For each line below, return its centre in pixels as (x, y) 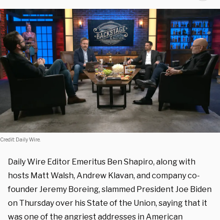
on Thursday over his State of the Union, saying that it (108, 203)
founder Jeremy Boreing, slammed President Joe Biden (110, 189)
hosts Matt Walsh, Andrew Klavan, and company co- (104, 175)
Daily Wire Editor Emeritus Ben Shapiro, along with (102, 162)
